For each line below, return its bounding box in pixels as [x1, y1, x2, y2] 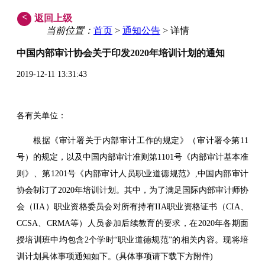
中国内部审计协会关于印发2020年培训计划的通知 [17, 47, 225, 59]
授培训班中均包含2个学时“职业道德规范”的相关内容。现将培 [17, 235, 248, 244]
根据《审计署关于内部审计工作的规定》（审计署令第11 [33, 135, 248, 145]
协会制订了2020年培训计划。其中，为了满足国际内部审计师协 [17, 185, 248, 195]
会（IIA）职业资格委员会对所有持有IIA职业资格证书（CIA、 [17, 202, 248, 211]
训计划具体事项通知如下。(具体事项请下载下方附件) [17, 251, 213, 261]
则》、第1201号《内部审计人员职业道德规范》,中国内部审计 [17, 169, 248, 178]
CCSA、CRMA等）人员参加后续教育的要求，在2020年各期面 [17, 218, 248, 228]
